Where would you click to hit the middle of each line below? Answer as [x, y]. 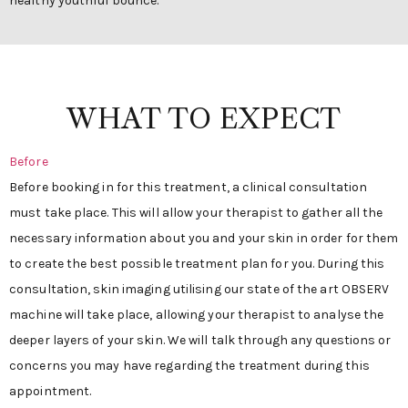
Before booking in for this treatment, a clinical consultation [189, 188]
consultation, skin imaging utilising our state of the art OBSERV [199, 290]
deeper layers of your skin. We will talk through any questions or [200, 341]
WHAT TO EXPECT [204, 119]
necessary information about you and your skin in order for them [204, 239]
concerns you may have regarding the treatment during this [189, 366]
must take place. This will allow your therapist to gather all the [196, 213]
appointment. [51, 392]
